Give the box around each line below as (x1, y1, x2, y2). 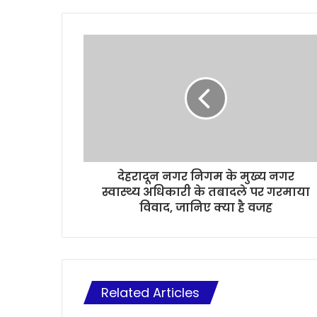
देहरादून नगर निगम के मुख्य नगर (117, 168, 294, 185)
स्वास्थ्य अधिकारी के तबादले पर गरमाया (101, 184, 310, 201)
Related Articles (101, 284, 200, 302)
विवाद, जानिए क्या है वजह (139, 200, 272, 217)
